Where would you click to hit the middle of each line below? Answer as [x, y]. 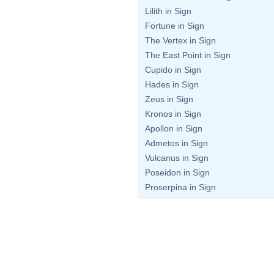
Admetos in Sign [176, 143]
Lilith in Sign [168, 11]
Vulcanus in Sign [177, 158]
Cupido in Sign [173, 70]
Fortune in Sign [175, 26]
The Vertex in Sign [180, 40]
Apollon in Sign [174, 128]
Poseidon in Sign [177, 172]
